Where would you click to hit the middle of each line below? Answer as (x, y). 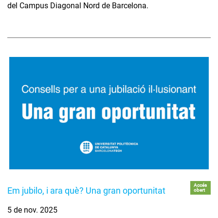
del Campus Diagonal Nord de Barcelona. (78, 6)
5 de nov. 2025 (32, 210)
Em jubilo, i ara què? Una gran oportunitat (86, 191)
